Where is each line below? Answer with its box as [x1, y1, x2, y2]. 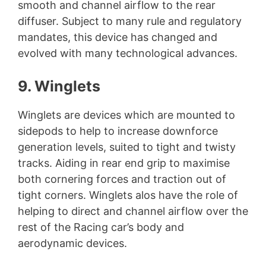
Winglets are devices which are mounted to [18, 109, 235, 122]
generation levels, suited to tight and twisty [18, 141, 236, 154]
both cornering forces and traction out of [18, 173, 226, 186]
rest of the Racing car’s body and [18, 221, 184, 234]
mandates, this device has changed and [18, 31, 217, 44]
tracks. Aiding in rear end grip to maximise [18, 157, 230, 170]
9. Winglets [18, 77, 100, 96]
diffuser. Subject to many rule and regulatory [18, 15, 242, 28]
